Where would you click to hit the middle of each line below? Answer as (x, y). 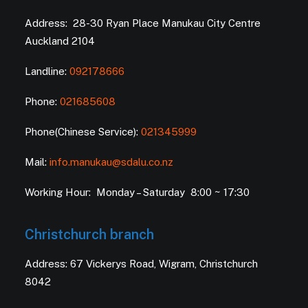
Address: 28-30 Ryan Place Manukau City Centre (143, 23)
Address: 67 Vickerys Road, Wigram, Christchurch (141, 264)
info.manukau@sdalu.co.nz (111, 162)
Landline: (47, 71)
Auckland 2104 (60, 41)
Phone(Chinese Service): (83, 132)
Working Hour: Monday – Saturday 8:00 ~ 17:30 (137, 192)
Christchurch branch (89, 234)
